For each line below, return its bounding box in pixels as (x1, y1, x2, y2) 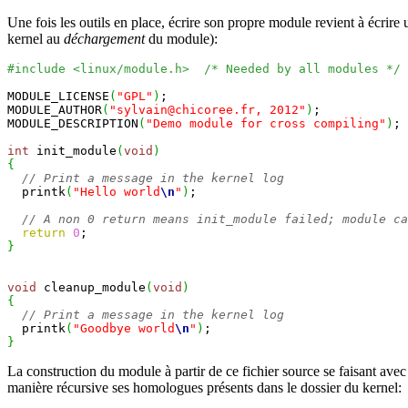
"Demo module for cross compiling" (146, 117, 386, 131)
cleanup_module (36, 280, 146, 295)
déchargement (64, 31, 145, 47)
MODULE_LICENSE (7, 89, 109, 104)
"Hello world (73, 185, 160, 199)
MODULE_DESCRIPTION (7, 117, 138, 131)
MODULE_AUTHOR (7, 103, 102, 117)
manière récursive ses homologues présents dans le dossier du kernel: (7, 380, 402, 396)
